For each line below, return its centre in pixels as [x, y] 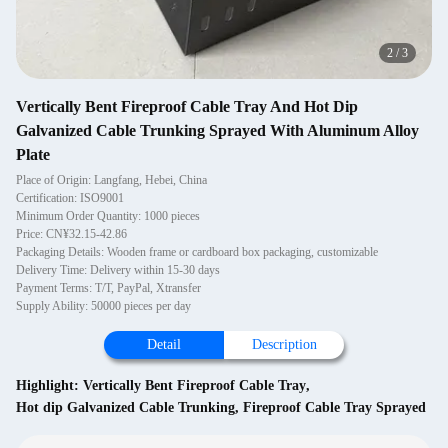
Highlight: [49, 385]
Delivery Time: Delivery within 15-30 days [118, 270]
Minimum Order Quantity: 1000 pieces [108, 216]
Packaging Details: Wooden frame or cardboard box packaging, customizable [197, 252]
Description [284, 344]
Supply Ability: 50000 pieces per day [103, 306]
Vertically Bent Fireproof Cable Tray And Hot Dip [187, 106]
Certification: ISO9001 [70, 198]
